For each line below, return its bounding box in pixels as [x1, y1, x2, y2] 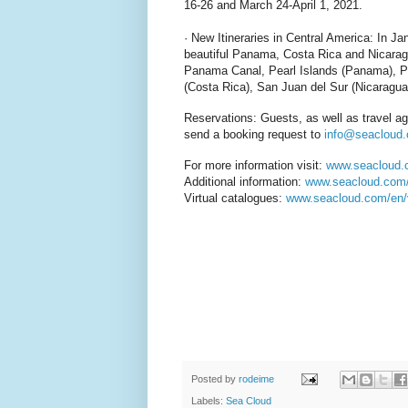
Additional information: [184, 175, 305, 189]
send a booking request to [184, 127, 324, 142]
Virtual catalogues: [184, 191, 286, 206]
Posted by [191, 372, 239, 384]
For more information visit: [184, 158, 326, 173]
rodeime [239, 372, 274, 384]
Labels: [191, 394, 226, 406]
